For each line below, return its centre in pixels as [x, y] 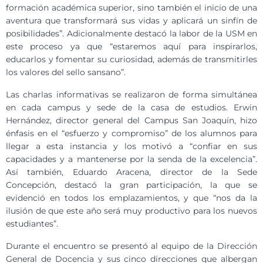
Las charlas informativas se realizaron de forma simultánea [131, 94]
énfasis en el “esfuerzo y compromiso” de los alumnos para [131, 133]
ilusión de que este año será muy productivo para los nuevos [131, 210]
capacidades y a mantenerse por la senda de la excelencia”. [131, 159]
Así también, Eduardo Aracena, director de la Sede [131, 172]
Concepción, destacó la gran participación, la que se [131, 185]
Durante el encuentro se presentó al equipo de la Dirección [131, 246]
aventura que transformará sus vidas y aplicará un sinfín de [131, 20]
